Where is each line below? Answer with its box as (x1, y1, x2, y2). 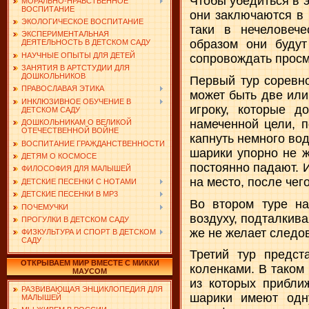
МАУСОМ (72, 267, 107, 275)
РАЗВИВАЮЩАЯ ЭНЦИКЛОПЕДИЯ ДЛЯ (21, 285, 163, 293)
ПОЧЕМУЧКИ (21, 202, 68, 211)
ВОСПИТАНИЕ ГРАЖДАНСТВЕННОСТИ (21, 139, 165, 148)
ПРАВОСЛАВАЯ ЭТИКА (21, 84, 104, 93)
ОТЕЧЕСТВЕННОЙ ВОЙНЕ (21, 126, 119, 135)
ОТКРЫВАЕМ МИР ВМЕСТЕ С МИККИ (20, 259, 159, 267)
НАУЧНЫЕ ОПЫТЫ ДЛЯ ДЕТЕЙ (21, 50, 135, 59)
